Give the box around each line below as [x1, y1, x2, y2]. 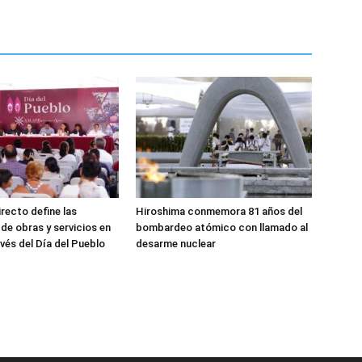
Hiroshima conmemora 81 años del [136, 205, 302, 217]
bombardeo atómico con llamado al [136, 221, 308, 234]
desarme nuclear [136, 238, 216, 250]
